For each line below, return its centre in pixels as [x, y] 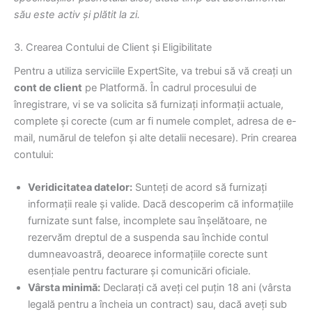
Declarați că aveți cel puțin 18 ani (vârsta [196, 288]
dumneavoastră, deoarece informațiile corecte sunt [148, 255]
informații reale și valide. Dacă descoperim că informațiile [161, 204]
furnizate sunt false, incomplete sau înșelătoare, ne [147, 221]
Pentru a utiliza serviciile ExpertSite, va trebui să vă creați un [153, 71]
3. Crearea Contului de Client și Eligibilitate [113, 47]
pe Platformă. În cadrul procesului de [169, 88]
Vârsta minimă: [64, 288]
